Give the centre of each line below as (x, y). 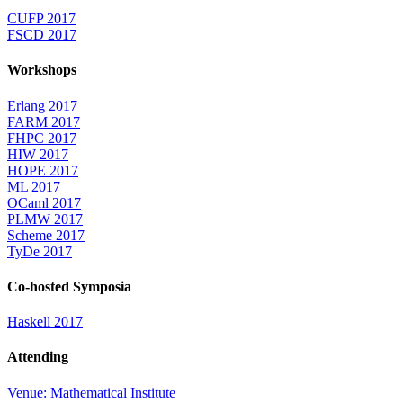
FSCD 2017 (42, 35)
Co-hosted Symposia (69, 286)
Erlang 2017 (42, 105)
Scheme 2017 (46, 235)
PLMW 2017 (45, 219)
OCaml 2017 (44, 202)
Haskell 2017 (45, 322)
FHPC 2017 (42, 138)
